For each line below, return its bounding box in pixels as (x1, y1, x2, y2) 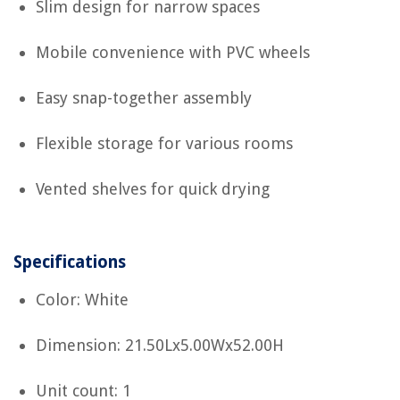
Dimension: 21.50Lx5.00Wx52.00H (36, 336, 284, 354)
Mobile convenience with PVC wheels (36, 43, 310, 62)
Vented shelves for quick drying (36, 179, 270, 198)
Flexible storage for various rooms (36, 134, 293, 153)
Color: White (36, 290, 129, 309)
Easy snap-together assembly (36, 88, 252, 107)
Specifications (13, 252, 126, 272)
